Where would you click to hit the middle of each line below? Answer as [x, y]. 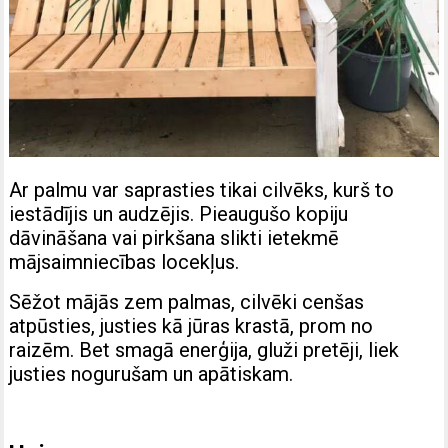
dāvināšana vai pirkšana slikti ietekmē [174, 237]
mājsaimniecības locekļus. [124, 261]
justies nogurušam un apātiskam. [151, 373]
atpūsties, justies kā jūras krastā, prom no [191, 325]
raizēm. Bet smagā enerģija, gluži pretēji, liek [204, 349]
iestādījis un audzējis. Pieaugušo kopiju [179, 213]
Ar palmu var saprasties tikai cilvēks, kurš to [202, 189]
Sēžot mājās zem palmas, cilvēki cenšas [187, 301]
